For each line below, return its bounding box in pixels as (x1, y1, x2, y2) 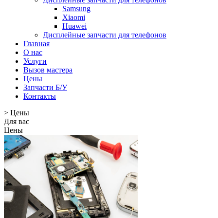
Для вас (4, 117, 29, 126)
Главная (23, 39, 50, 48)
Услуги (23, 57, 47, 65)
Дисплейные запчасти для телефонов (43, 31, 166, 39)
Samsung (62, 4, 91, 13)
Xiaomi (62, 13, 85, 21)
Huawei (62, 22, 87, 30)
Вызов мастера (23, 66, 73, 74)
